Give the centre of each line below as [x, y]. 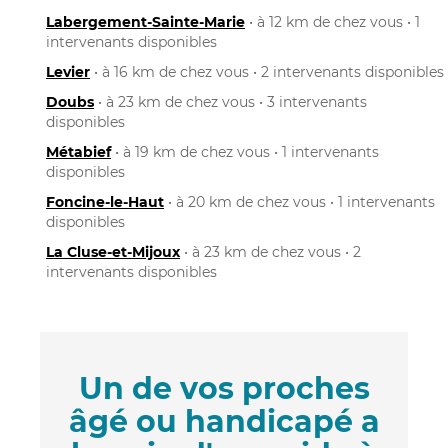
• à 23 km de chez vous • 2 [270, 251]
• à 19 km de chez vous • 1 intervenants [245, 151]
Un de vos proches [224, 388]
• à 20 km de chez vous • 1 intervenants [299, 201]
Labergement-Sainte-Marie [145, 21]
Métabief [78, 151]
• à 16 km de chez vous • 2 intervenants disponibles [267, 71]
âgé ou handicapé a [224, 421]
